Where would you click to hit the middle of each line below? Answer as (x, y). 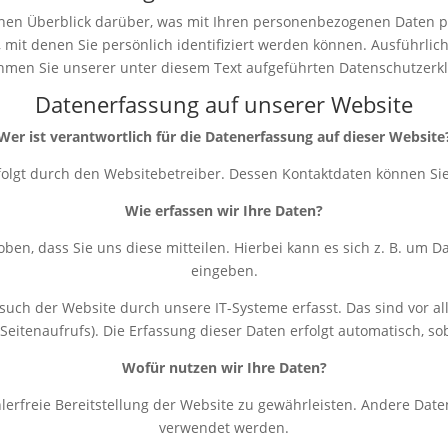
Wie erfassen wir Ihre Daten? (224, 211)
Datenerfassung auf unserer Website (224, 104)
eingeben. (224, 271)
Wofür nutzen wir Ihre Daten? (224, 368)
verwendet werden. (224, 428)
